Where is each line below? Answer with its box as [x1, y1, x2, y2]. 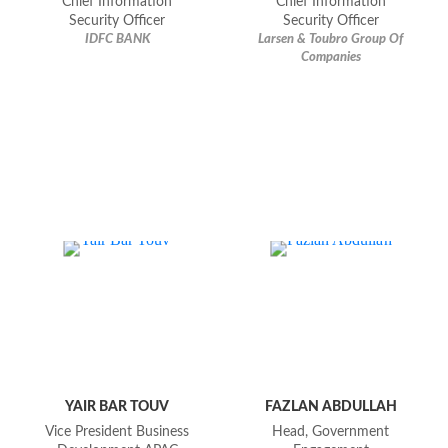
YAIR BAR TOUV [65, 399, 170, 415]
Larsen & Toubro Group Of [258, 33, 404, 47]
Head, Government [272, 425, 390, 440]
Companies [300, 51, 361, 65]
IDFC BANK [84, 33, 150, 47]
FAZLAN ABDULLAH [264, 399, 397, 415]
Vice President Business [45, 425, 190, 440]
